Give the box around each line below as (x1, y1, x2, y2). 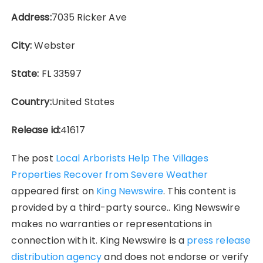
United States (51, 95, 115, 109)
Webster (32, 39, 76, 53)
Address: (11, 11, 52, 25)
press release (187, 234, 251, 248)
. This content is (163, 184, 236, 198)
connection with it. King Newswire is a (11, 234, 187, 248)
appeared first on (11, 184, 97, 198)
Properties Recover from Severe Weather (11, 168, 208, 182)
